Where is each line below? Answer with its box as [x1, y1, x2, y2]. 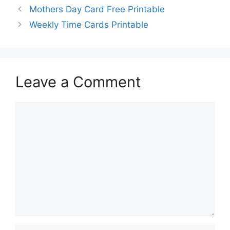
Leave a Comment [15, 72, 141, 91]
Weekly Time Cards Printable [29, 19, 149, 30]
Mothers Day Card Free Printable [29, 4, 165, 14]
